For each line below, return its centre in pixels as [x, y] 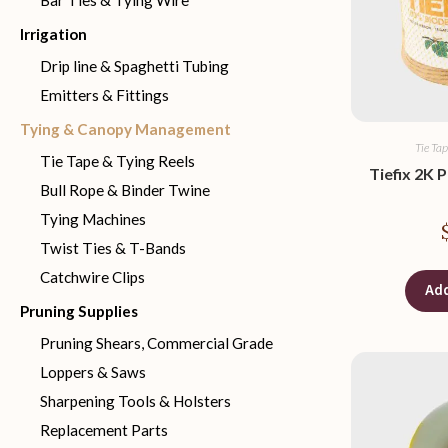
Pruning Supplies [79, 311]
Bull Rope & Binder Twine [125, 190]
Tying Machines [93, 219]
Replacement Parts [104, 430]
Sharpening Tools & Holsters [135, 401]
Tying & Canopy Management [125, 129]
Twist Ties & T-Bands [113, 248]
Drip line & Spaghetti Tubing [134, 66]
